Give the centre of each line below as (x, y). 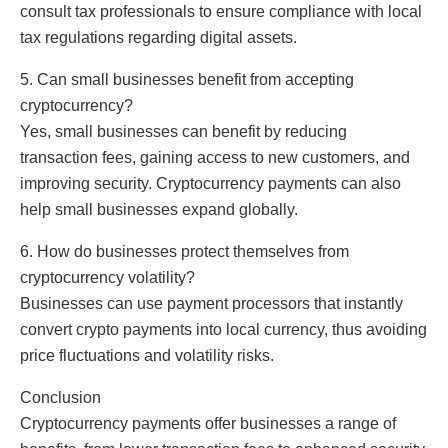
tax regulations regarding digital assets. (158, 37)
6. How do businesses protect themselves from (184, 251)
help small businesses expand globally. (159, 209)
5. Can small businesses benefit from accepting (187, 79)
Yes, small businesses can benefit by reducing (183, 131)
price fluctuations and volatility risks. (147, 355)
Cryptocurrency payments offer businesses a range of (208, 423)
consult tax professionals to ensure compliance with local (221, 11)
